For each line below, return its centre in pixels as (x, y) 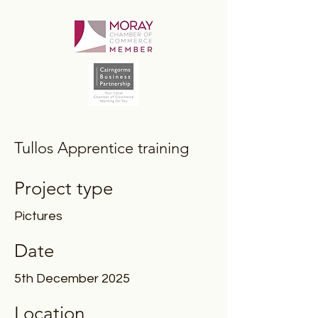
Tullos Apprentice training (102, 148)
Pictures (38, 216)
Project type (64, 188)
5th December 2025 (72, 279)
